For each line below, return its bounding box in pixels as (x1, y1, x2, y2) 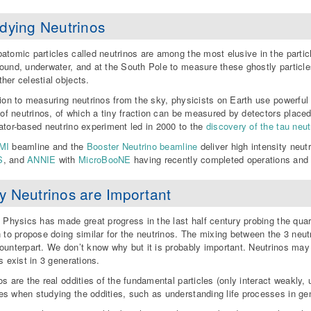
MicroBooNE (78, 153, 131, 167)
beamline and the (9, 140, 87, 153)
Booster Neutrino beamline (86, 140, 201, 153)
